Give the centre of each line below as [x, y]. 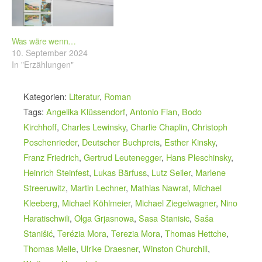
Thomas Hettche [196, 233]
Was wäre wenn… [44, 41]
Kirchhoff [40, 126]
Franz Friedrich [51, 157]
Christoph [210, 126]
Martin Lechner [98, 187]
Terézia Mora [82, 233]
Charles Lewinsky [94, 126]
